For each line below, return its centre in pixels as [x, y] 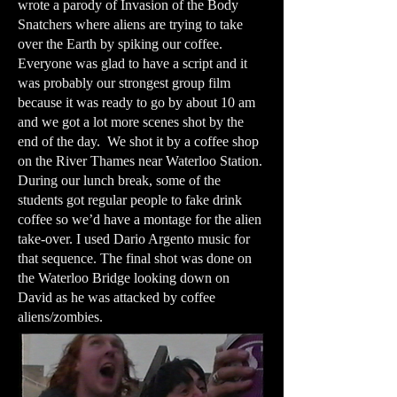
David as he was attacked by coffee [117, 297]
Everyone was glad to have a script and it [132, 63]
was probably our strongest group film [124, 83]
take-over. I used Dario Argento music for [134, 239]
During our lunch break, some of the [119, 180]
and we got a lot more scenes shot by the [131, 122]
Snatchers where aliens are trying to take [130, 24]
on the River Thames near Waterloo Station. [142, 161]
